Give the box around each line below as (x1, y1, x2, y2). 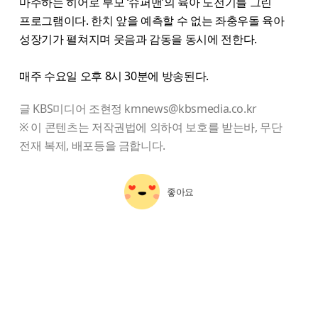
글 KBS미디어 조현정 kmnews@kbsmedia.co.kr (19, 100, 258, 116)
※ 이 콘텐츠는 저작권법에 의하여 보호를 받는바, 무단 (19, 119, 283, 135)
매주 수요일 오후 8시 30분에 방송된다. (19, 67, 209, 84)
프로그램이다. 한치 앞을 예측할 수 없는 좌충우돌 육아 (19, 12, 285, 28)
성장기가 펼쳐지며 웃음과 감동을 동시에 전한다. (19, 31, 257, 47)
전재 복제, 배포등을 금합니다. (19, 137, 166, 153)
